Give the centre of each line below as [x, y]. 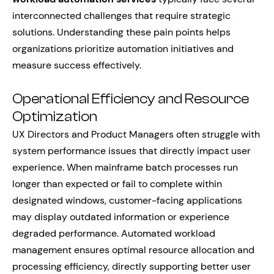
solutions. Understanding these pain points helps [121, 32]
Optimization [55, 117]
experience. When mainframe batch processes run [125, 167]
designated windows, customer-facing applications [127, 200]
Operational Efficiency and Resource [131, 99]
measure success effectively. [77, 65]
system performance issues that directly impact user [131, 151]
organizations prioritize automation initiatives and [123, 49]
